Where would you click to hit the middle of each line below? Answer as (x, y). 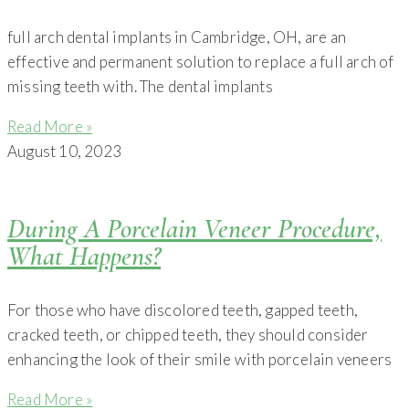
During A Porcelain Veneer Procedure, (194, 228)
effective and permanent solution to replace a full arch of (201, 61)
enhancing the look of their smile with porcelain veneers (200, 359)
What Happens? (84, 256)
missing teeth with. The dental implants (140, 86)
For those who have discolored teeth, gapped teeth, (183, 309)
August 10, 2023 (64, 151)
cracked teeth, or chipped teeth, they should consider (188, 334)
